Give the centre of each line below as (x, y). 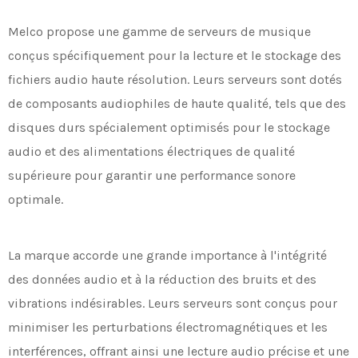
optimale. (36, 200)
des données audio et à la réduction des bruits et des (162, 280)
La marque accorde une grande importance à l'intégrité (167, 256)
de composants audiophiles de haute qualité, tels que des (177, 104)
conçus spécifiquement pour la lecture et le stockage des (175, 56)
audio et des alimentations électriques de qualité (151, 152)
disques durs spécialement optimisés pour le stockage (169, 128)
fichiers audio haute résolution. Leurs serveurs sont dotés (175, 80)
